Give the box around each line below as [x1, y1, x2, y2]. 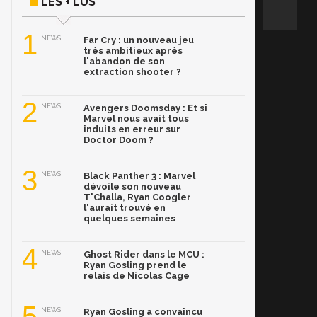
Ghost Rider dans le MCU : [83, 249, 204, 260]
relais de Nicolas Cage [83, 270, 190, 282]
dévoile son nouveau [83, 181, 181, 192]
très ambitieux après [83, 45, 183, 57]
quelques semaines [83, 213, 175, 224]
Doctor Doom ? [83, 134, 154, 146]
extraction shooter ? [83, 67, 181, 78]
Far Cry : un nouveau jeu [83, 35, 194, 46]
